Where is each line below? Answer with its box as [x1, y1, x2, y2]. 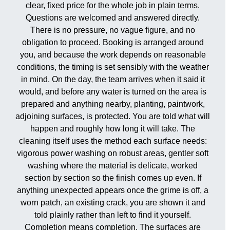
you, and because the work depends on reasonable [20, 50, 206, 59]
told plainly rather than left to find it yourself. [34, 210, 191, 219]
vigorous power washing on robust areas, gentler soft [17, 148, 209, 158]
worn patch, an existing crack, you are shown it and [20, 198, 205, 207]
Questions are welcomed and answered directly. [26, 13, 200, 22]
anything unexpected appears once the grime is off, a [17, 185, 209, 195]
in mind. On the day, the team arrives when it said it [21, 74, 205, 84]
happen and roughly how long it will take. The [30, 124, 196, 133]
